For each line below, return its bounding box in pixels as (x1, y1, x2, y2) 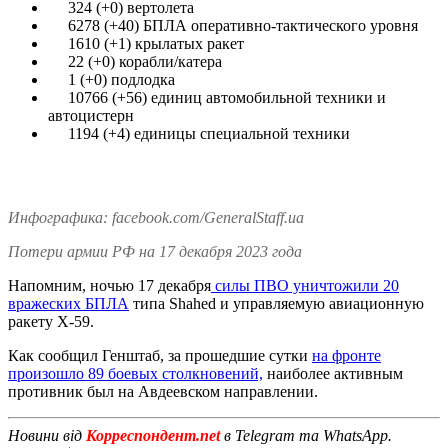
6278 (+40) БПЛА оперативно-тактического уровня (48, 16, 418, 34)
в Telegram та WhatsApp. (224, 426, 392, 444)
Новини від (8, 426, 82, 444)
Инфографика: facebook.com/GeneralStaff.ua (8, 208, 304, 226)
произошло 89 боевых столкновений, (8, 364, 263, 382)
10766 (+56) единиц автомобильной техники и (48, 88, 386, 106)
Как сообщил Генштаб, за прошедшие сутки (8, 346, 312, 364)
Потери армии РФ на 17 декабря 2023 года (8, 242, 302, 260)
